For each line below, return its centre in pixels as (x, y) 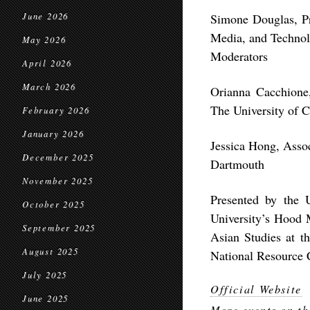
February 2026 (56, 110)
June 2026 (46, 16)
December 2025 (58, 157)
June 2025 (46, 298)
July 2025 (45, 275)
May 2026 (44, 39)
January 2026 (53, 134)
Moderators (239, 56)
